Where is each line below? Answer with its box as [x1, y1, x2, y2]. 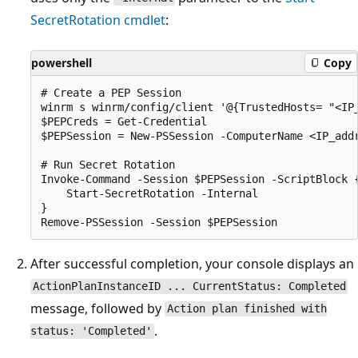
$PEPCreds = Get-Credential [41, 114, 207, 128]
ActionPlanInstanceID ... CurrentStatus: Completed [32, 280, 346, 293]
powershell [31, 54, 92, 70]
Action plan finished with [166, 302, 327, 316]
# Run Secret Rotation [41, 157, 175, 171]
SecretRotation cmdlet [30, 10, 165, 29]
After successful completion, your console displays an [30, 254, 354, 272]
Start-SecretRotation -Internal [41, 186, 258, 200]
